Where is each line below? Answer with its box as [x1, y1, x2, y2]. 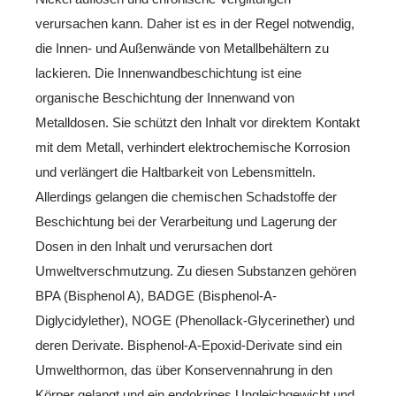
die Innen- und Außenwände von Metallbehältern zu [35, 40, 329, 56]
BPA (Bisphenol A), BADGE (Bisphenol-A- [35, 287, 277, 303]
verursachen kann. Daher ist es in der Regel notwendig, [35, 15, 354, 31]
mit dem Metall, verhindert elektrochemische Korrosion [35, 139, 350, 155]
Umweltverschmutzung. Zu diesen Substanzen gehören [35, 263, 356, 278]
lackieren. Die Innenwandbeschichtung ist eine [35, 65, 301, 80]
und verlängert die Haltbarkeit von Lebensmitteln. [35, 164, 316, 179]
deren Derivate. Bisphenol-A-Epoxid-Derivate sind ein [35, 337, 342, 353]
